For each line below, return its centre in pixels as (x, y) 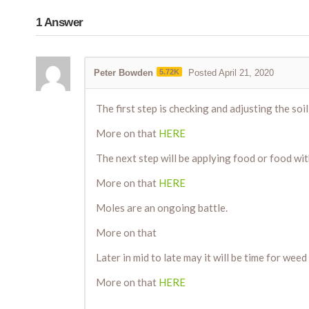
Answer (62, 23)
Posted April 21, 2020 (231, 73)
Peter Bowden (123, 73)
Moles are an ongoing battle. (162, 208)
